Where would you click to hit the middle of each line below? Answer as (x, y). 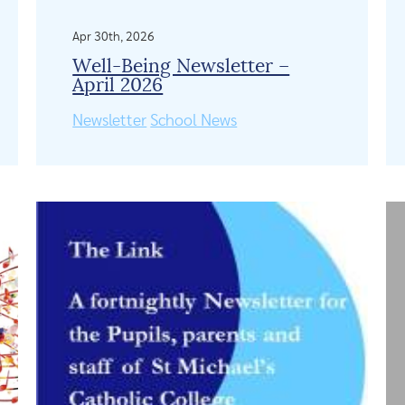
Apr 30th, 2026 (114, 37)
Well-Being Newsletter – (181, 66)
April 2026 (118, 85)
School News (194, 121)
